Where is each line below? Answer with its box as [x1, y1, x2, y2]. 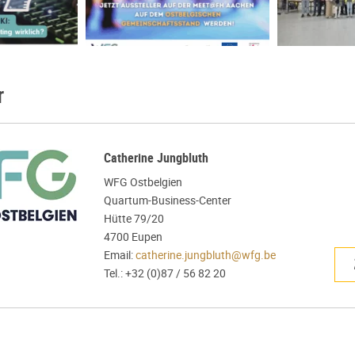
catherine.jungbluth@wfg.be [136, 247, 276, 263]
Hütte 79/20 [104, 211, 164, 227]
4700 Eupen [104, 229, 162, 245]
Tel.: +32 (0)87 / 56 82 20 [104, 265, 226, 281]
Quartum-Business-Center [104, 193, 231, 208]
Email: [104, 247, 136, 263]
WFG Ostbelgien [104, 174, 182, 190]
